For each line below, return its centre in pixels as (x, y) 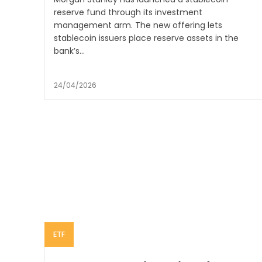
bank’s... (69, 51)
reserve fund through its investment (128, 13)
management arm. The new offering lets (138, 25)
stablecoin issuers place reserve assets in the (146, 38)
